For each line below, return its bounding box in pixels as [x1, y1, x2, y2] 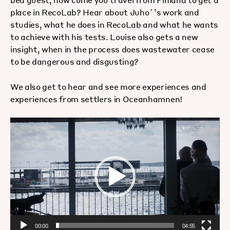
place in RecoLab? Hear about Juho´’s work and [10, 6, 199, 17]
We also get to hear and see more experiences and [10, 81, 206, 92]
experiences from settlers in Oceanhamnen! [10, 93, 182, 104]
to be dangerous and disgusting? [10, 55, 139, 67]
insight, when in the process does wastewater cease [10, 43, 215, 54]
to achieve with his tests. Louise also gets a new [10, 31, 198, 42]
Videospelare [10, 118, 61, 129]
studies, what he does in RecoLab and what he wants [10, 18, 218, 30]
